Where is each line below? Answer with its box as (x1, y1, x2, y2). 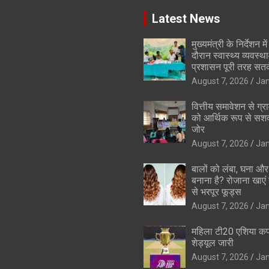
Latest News (152, 11, 220, 26)
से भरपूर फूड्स (192, 186, 241, 198)
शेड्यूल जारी (192, 237, 234, 249)
